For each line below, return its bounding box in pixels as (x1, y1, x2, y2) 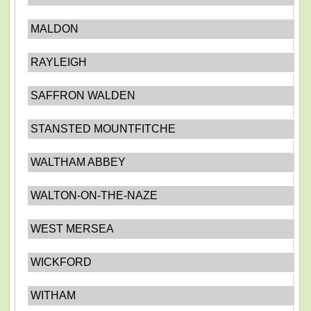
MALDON (30, 23, 78, 35)
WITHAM (30, 289, 76, 301)
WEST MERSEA (30, 223, 114, 235)
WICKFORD (30, 256, 92, 268)
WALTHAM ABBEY (30, 156, 126, 168)
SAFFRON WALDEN (30, 90, 135, 101)
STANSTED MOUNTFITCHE (30, 123, 176, 135)
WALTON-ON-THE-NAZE (30, 190, 158, 201)
